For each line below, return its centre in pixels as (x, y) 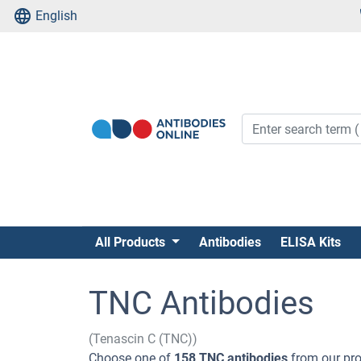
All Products (132, 242)
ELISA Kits (310, 242)
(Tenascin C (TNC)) (143, 339)
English (56, 16)
